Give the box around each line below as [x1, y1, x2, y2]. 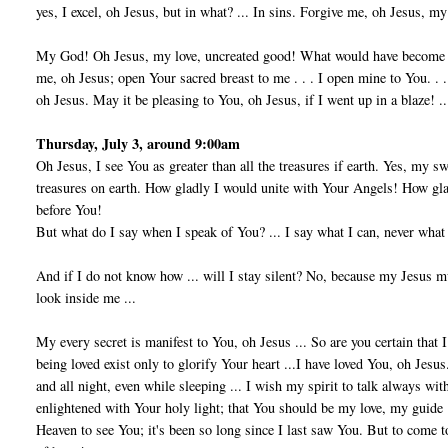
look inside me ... [36, 288, 137, 308]
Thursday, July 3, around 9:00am [36, 133, 241, 155]
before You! [36, 200, 103, 220]
